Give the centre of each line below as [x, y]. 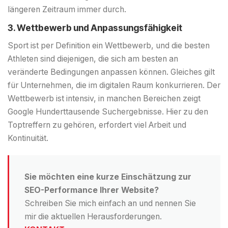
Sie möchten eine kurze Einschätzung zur [108, 177]
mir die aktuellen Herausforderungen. [93, 217]
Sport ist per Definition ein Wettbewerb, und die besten [109, 46]
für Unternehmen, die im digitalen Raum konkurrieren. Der [114, 85]
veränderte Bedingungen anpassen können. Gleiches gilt [111, 72]
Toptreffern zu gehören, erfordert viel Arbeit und [97, 125]
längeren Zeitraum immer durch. [67, 9]
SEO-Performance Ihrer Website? [92, 190]
